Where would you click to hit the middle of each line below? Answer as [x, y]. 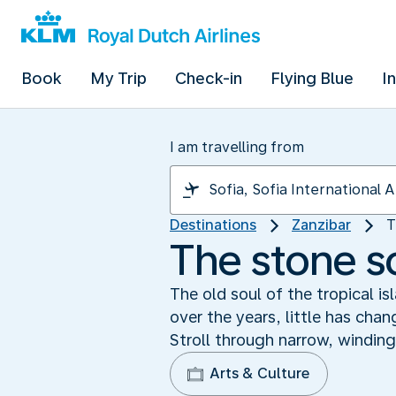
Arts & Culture [259, 373]
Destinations [213, 225]
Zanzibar [321, 225]
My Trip [118, 78]
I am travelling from [237, 147]
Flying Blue [312, 78]
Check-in [209, 78]
